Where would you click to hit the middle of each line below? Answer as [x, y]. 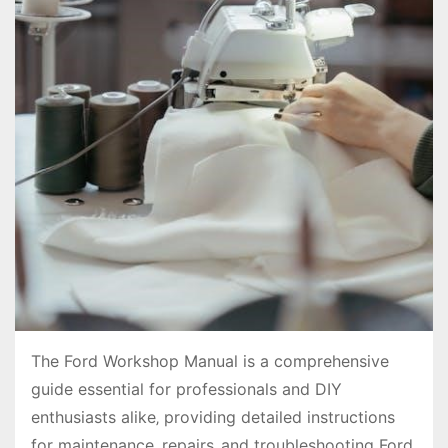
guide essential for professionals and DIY [186, 389]
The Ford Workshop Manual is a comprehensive [210, 361]
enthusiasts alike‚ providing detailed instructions [213, 417]
